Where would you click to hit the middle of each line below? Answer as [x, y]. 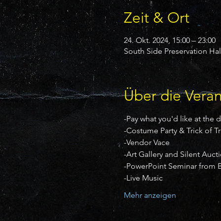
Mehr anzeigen [150, 195]
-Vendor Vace [147, 143]
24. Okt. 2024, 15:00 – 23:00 [169, 40]
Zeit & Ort [156, 18]
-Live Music [143, 178]
